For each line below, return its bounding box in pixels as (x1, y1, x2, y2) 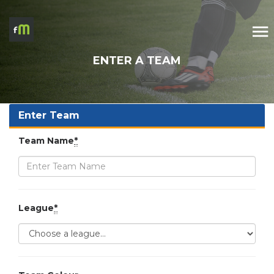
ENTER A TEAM (93, 54, 181, 67)
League (18, 202, 54, 213)
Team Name (18, 135, 74, 146)
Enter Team (18, 109, 80, 121)
